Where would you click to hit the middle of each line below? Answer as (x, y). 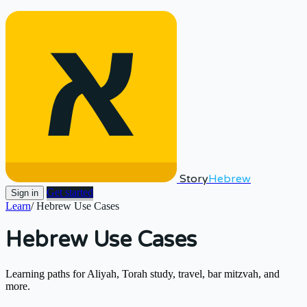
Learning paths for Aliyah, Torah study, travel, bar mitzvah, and (143, 273)
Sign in (25, 193)
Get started (70, 192)
